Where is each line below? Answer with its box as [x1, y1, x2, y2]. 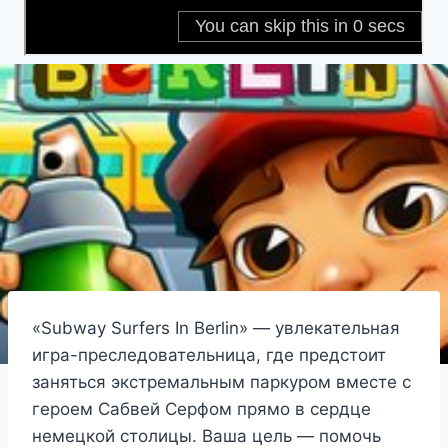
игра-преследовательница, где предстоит [32, 345, 386, 366]
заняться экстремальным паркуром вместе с [32, 372, 411, 393]
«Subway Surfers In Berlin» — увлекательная [32, 318, 400, 339]
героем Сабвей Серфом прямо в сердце [32, 399, 371, 420]
